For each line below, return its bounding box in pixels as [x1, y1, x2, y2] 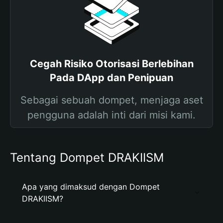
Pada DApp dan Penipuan [50, 72, 173, 84]
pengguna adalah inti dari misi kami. [27, 109, 196, 121]
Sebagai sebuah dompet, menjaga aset [20, 94, 203, 106]
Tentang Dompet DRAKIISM [10, 150, 164, 165]
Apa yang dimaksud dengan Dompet [22, 182, 160, 192]
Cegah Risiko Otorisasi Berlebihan [29, 58, 194, 70]
